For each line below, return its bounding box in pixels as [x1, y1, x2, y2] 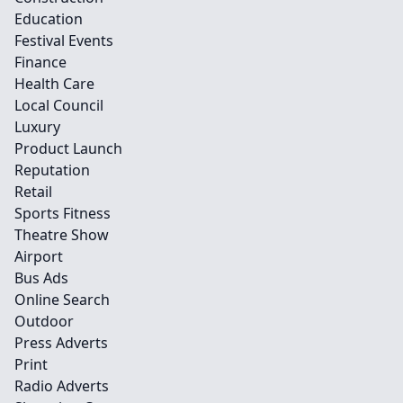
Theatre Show [14, 225, 109, 245]
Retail [14, 182, 52, 201]
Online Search [14, 290, 110, 309]
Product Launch [14, 139, 122, 158]
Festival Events [14, 31, 113, 50]
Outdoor [14, 311, 74, 331]
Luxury [14, 117, 60, 137]
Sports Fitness [14, 203, 111, 223]
